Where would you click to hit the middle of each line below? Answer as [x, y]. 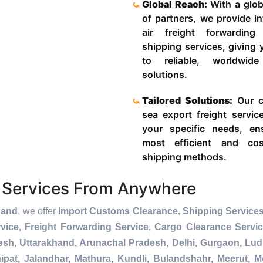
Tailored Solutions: [188, 101]
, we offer [38, 211]
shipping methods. [184, 157]
